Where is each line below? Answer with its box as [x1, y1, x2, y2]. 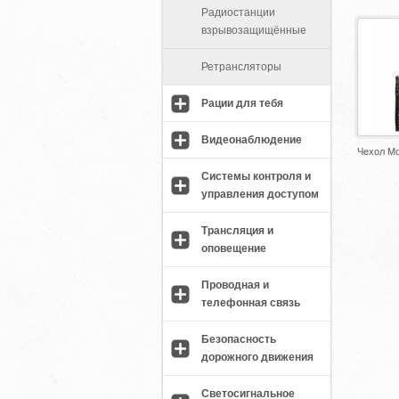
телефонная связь [201, 297, 300, 309]
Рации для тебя [201, 97, 283, 110]
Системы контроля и [201, 170, 311, 183]
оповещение [201, 242, 266, 255]
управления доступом [201, 188, 319, 200]
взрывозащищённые [201, 24, 306, 37]
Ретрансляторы [201, 61, 281, 73]
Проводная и [201, 279, 269, 291]
